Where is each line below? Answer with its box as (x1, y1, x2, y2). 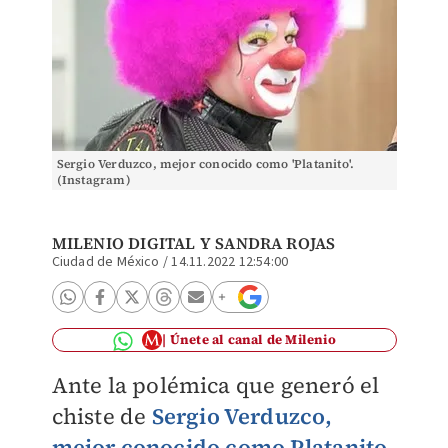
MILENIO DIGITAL (51, 232, 196, 254)
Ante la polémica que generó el (51, 370, 380, 400)
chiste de (51, 401, 152, 431)
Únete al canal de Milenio (169, 331, 336, 348)
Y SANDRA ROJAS (195, 232, 336, 254)
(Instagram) (56, 172, 131, 188)
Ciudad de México (51, 252, 160, 272)
